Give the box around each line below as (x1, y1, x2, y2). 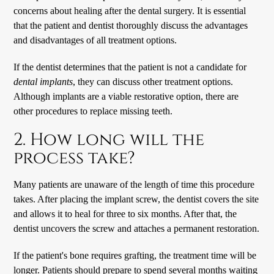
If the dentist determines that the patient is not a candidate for (13, 61, 247, 73)
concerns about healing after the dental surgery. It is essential (13, 4, 246, 17)
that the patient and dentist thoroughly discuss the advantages (13, 19, 248, 31)
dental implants (13, 75, 73, 87)
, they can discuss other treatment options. (73, 75, 234, 87)
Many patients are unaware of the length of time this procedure (13, 178, 255, 190)
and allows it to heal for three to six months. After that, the (13, 207, 237, 220)
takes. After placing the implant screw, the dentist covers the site (13, 193, 259, 205)
